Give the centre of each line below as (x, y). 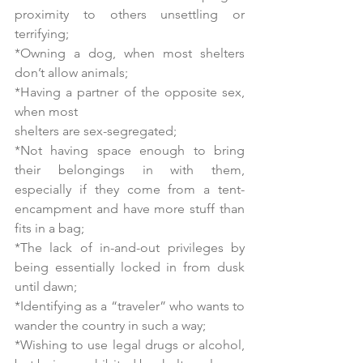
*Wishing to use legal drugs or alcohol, (130, 345)
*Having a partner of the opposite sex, (130, 92)
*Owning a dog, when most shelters (130, 53)
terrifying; (42, 34)
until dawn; (46, 286)
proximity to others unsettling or (130, 14)
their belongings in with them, (130, 170)
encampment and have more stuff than (130, 209)
